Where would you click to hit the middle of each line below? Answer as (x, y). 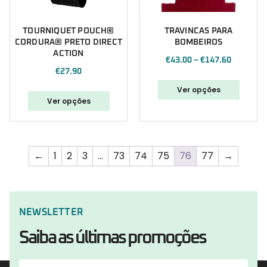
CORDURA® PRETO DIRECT (69, 43)
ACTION (69, 54)
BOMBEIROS (198, 43)
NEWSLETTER (51, 212)
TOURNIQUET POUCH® (69, 31)
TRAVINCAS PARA (198, 31)
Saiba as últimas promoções (112, 238)
